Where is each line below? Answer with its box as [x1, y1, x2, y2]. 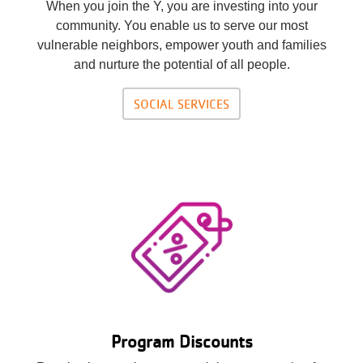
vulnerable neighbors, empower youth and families [36, 37, 327, 52]
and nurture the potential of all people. [73, 57, 290, 71]
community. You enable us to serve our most [55, 18, 308, 32]
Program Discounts [110, 330, 253, 352]
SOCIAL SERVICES [134, 95, 229, 112]
